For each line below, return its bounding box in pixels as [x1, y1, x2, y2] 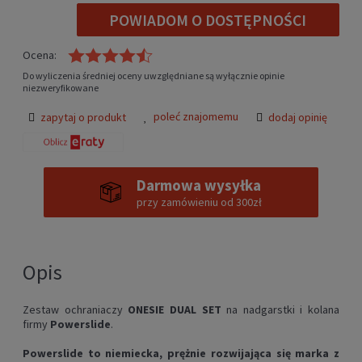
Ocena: [23, 48, 57, 63]
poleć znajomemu [154, 109, 238, 124]
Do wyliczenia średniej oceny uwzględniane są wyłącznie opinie [23, 69, 284, 82]
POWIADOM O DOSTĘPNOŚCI [109, 10, 307, 30]
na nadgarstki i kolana [226, 302, 339, 318]
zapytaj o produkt [40, 110, 126, 125]
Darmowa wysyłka [137, 175, 261, 196]
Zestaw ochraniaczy [23, 302, 128, 318]
